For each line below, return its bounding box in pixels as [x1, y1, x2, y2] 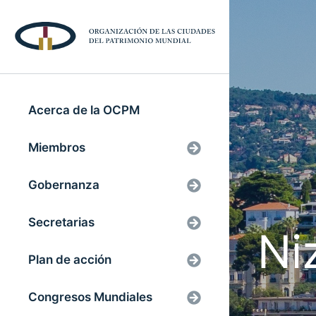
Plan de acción [28, 252, 111, 267]
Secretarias [28, 214, 95, 229]
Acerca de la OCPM [28, 102, 140, 117]
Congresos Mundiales [28, 289, 152, 304]
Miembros [28, 140, 85, 154]
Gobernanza [28, 177, 99, 192]
